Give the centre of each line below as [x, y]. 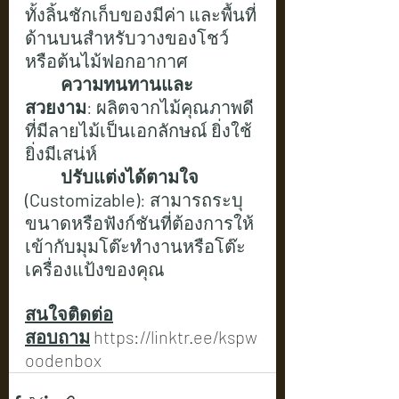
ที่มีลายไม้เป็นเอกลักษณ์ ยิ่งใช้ [138, 130]
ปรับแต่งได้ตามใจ [43, 176]
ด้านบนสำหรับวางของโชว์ [127, 37]
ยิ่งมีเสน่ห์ [61, 153]
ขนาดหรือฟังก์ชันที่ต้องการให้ [139, 222]
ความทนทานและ [43, 83]
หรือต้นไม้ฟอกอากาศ [106, 60]
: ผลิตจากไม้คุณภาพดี [170, 106]
